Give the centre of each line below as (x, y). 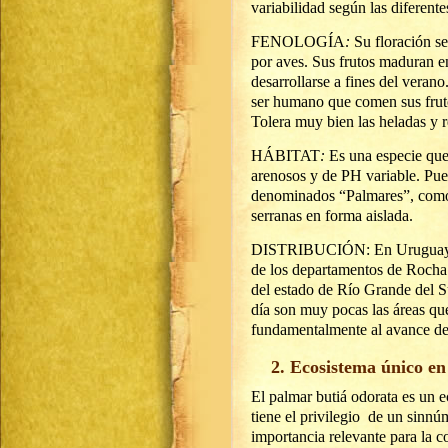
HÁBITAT (285, 155)
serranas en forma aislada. (332, 215)
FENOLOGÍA (298, 41)
